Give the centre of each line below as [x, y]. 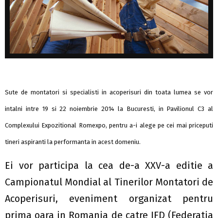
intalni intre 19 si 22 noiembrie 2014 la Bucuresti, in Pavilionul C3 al [109, 109]
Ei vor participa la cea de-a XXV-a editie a [109, 165]
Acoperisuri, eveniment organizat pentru [109, 199]
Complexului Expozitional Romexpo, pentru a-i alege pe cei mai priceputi [109, 125]
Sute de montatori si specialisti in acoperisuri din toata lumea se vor [109, 92]
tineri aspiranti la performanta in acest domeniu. [73, 142]
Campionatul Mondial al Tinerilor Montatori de [109, 182]
